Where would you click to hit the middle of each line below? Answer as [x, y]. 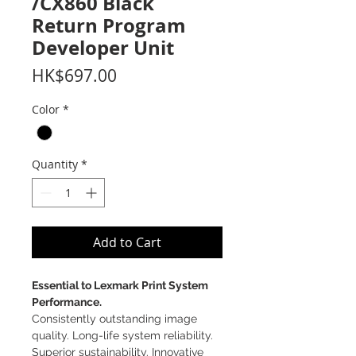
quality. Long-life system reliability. [122, 336]
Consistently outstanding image [114, 319]
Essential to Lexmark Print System [120, 286]
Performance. [67, 302]
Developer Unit [103, 48]
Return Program [109, 25]
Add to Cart [127, 243]
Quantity [55, 164]
